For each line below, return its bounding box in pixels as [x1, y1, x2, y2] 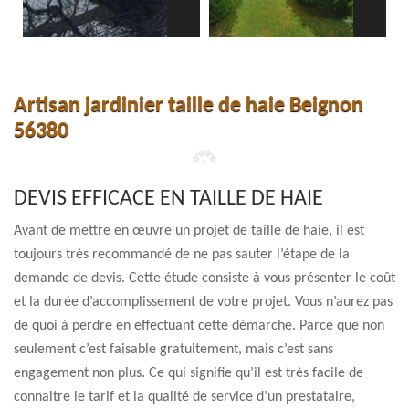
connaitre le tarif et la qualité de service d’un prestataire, [14, 390, 355, 404]
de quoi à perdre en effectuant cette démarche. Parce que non [14, 319, 384, 333]
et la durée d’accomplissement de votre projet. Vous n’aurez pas [14, 295, 393, 309]
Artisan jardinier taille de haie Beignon [14, 95, 363, 117]
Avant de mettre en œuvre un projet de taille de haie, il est [14, 224, 364, 238]
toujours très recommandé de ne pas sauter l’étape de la [14, 247, 350, 262]
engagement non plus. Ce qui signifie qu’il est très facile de [14, 366, 363, 381]
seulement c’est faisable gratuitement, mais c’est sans [14, 342, 333, 357]
